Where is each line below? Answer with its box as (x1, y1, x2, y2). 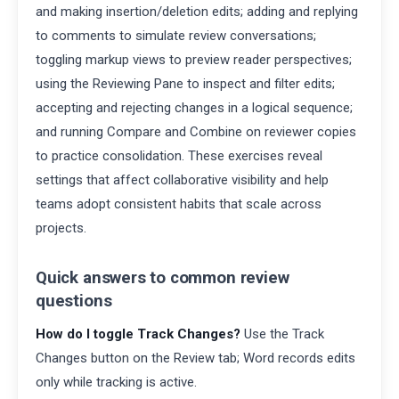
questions (36, 290, 112, 311)
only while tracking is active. (36, 373, 197, 390)
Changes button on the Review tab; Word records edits (36, 349, 355, 366)
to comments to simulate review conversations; (36, 28, 316, 45)
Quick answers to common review (36, 267, 289, 288)
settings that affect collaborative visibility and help (36, 172, 329, 189)
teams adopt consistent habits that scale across (36, 196, 322, 213)
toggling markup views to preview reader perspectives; (36, 52, 352, 69)
